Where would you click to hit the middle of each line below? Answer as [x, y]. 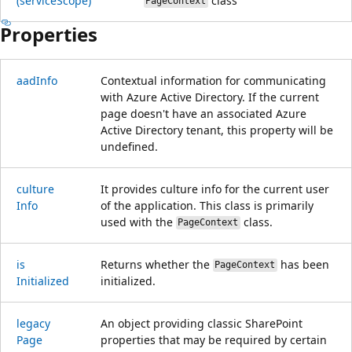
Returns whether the [157, 264]
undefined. [129, 146]
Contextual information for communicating [213, 80]
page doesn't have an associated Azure [203, 113]
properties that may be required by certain [214, 339]
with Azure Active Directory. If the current [210, 97]
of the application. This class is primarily [207, 205]
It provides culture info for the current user [215, 189]
